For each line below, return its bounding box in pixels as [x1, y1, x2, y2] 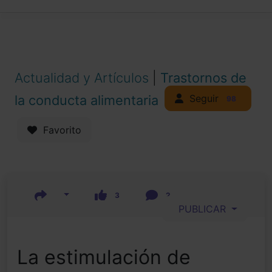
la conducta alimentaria [15, 92, 158, 109]
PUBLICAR [172, 203, 229, 216]
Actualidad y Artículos [15, 70, 152, 86]
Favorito [37, 124, 81, 137]
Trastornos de [160, 70, 246, 86]
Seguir [183, 92, 222, 104]
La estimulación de [17, 245, 191, 270]
